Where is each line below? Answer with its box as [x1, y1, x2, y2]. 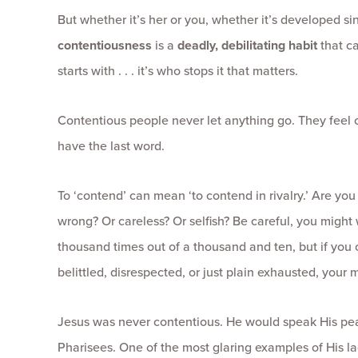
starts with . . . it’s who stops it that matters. [58, 62, 298, 80]
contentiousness [58, 36, 152, 54]
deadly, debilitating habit [177, 36, 320, 54]
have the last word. [58, 137, 165, 155]
